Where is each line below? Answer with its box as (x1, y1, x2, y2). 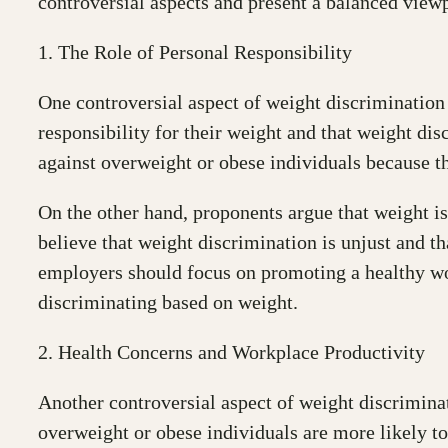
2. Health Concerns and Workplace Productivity (38, 340, 425, 363)
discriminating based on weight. (38, 290, 298, 313)
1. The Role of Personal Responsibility (38, 40, 352, 63)
